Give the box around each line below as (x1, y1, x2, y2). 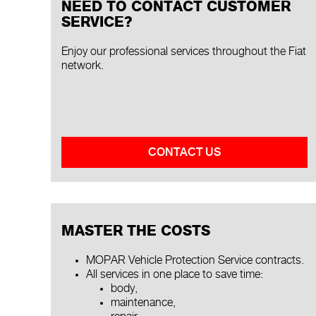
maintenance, (111, 296, 176, 309)
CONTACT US (147, 146, 221, 159)
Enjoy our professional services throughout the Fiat (61, 46, 306, 58)
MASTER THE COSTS (61, 224, 210, 239)
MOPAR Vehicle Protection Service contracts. (86, 254, 304, 267)
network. (61, 60, 104, 72)
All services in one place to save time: (86, 268, 263, 281)
